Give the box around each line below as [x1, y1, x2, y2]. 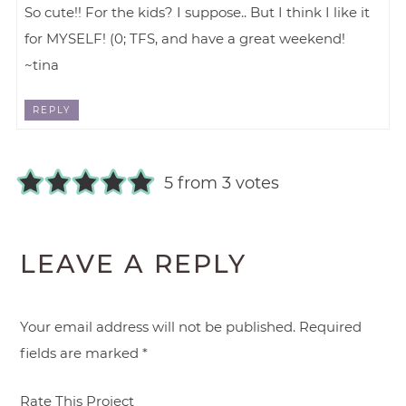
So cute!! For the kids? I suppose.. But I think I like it [24, 4, 371, 22]
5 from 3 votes [163, 172, 279, 193]
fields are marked [20, 343, 143, 362]
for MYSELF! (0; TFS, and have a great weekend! [24, 30, 346, 48]
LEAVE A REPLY [20, 247, 247, 279]
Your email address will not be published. [20, 317, 296, 335]
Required [299, 317, 362, 335]
